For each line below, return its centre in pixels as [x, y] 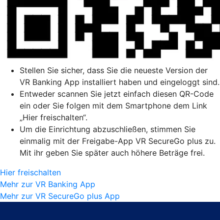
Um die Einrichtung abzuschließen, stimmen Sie [108, 129]
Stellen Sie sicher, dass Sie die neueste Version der [114, 70]
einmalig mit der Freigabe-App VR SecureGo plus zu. [118, 141]
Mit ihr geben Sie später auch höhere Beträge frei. [112, 152]
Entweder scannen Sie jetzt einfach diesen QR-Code [117, 94]
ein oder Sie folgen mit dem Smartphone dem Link [113, 105]
